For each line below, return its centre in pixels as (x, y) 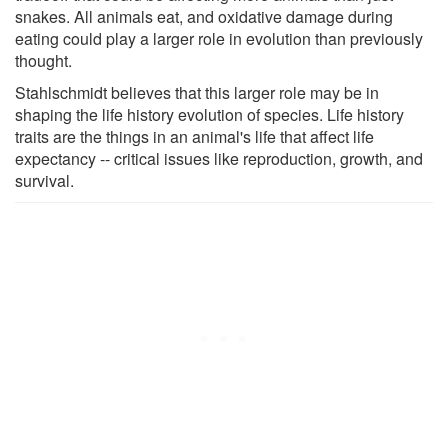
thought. (43, 60)
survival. (44, 180)
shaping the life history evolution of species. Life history (209, 114)
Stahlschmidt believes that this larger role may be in (197, 92)
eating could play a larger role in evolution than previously (219, 38)
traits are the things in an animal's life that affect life (194, 136)
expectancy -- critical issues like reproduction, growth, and (219, 158)
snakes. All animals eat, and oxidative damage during (204, 16)
